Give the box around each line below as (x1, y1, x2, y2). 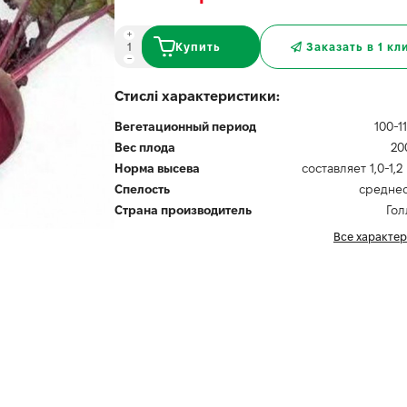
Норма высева (114, 162, 200, 174)
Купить (175, 41, 221, 53)
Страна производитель (114, 203, 252, 216)
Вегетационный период (114, 120, 256, 133)
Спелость (114, 183, 170, 195)
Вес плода (114, 141, 175, 154)
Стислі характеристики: (114, 88, 280, 104)
